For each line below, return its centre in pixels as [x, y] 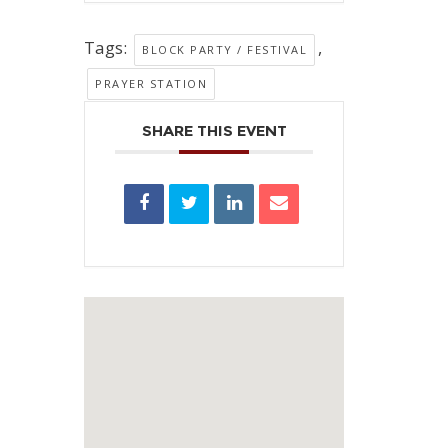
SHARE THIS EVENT [214, 130]
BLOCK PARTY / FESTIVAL [224, 49]
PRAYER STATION [151, 83]
